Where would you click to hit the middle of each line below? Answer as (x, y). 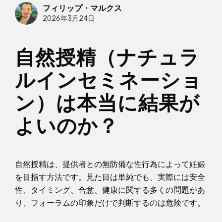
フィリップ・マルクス (82, 8)
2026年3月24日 (69, 19)
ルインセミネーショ (108, 81)
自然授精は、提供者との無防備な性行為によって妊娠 (110, 164)
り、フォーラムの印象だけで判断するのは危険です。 (110, 203)
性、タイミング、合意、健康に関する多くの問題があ (110, 190)
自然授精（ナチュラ (107, 58)
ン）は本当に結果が (107, 104)
